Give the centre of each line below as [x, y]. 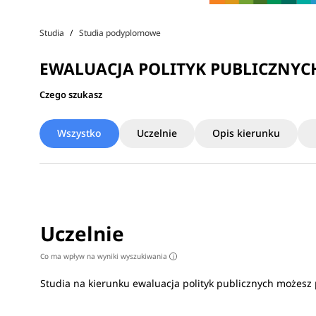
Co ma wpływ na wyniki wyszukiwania [105, 256]
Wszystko [79, 133]
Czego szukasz [71, 94]
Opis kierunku [246, 133]
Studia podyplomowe [120, 33]
